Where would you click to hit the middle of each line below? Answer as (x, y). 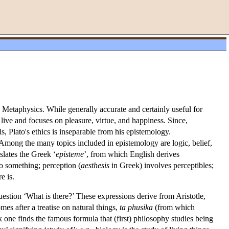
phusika (140, 208)
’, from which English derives (132, 154)
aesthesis (95, 166)
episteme (70, 154)
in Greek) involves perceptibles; (162, 166)
